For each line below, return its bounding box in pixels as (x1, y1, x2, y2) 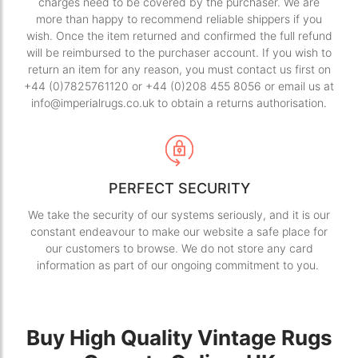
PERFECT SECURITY (108, 179, 250, 197)
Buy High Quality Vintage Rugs (26, 324, 332, 350)
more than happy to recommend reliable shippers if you (36, 11, 322, 26)
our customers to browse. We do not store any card (45, 241, 313, 255)
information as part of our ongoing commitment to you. (36, 257, 322, 272)
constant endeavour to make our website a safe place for (30, 224, 328, 238)
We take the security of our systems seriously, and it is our (28, 207, 330, 221)
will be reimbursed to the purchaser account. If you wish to (26, 45, 332, 59)
